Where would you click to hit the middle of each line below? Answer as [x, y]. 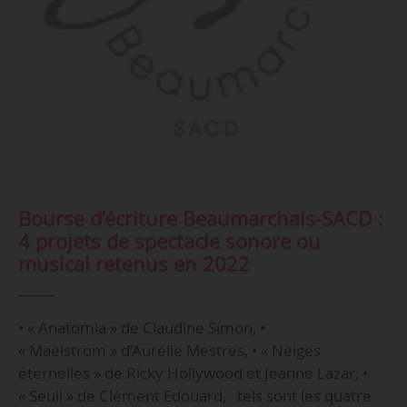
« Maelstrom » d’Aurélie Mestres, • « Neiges [169, 351]
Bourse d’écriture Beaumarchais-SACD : [200, 218]
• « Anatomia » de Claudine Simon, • [141, 328]
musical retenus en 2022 [134, 263]
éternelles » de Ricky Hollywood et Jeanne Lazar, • [193, 373]
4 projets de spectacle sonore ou [169, 241]
